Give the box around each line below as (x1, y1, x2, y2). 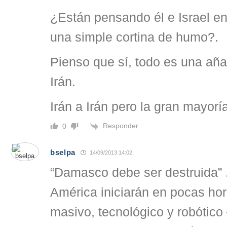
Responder (103, 122, 138, 130)
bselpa (50, 148, 76, 157)
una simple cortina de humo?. (50, 30, 218, 45)
